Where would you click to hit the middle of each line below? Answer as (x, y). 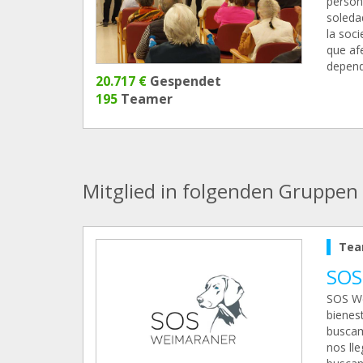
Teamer (145, 98)
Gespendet (184, 81)
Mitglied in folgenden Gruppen (220, 190)
